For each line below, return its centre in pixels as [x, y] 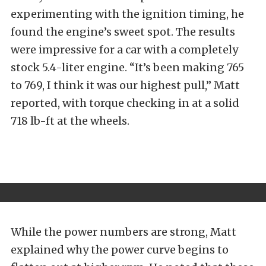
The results [205, 32]
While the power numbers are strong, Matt [123, 232]
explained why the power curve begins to [120, 250]
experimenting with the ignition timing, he [127, 14]
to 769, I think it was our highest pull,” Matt [125, 85]
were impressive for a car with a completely [124, 50]
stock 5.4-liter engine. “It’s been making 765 [127, 68]
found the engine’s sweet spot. [93, 32]
